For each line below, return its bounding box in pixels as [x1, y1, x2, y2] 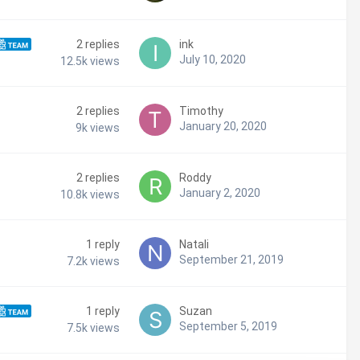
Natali [179, 238, 209, 252]
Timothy [179, 104, 223, 118]
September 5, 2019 [179, 320, 277, 333]
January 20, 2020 [179, 120, 267, 133]
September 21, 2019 [179, 253, 284, 267]
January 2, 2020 [179, 186, 260, 200]
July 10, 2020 [179, 53, 246, 67]
